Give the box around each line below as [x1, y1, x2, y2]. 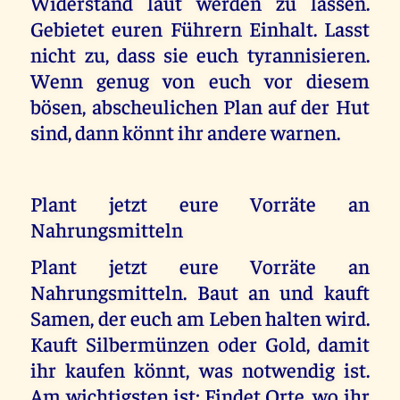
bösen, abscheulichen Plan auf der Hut [30, 92, 370, 119]
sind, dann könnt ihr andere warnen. [30, 118, 341, 145]
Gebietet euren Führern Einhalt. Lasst [30, 14, 370, 41]
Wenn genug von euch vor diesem [30, 66, 370, 93]
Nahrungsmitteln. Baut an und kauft [30, 278, 370, 304]
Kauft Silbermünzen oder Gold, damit [30, 329, 370, 356]
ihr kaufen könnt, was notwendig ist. [30, 355, 370, 382]
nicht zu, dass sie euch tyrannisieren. [30, 40, 370, 67]
